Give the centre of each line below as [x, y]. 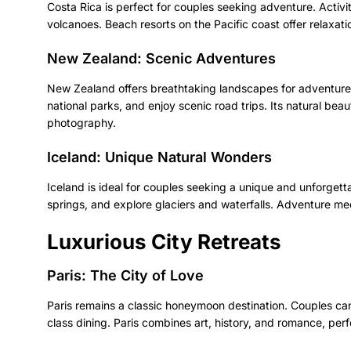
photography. [81, 122]
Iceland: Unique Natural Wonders [159, 157]
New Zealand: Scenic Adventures [161, 58]
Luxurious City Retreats [164, 241]
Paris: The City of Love [125, 275]
